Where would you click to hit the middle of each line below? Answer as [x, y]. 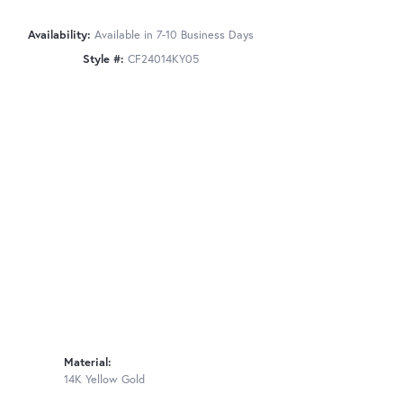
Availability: [59, 34]
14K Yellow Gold [104, 380]
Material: [88, 363]
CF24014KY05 [163, 58]
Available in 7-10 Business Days [174, 34]
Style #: [103, 58]
